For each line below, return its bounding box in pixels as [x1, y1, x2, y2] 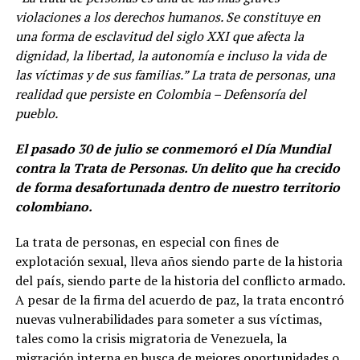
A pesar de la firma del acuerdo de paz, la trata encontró [14, 291, 344, 309]
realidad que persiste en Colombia [14, 85, 213, 104]
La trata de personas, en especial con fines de [14, 233, 279, 252]
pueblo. [14, 104, 58, 123]
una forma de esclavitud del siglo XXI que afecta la [14, 27, 304, 46]
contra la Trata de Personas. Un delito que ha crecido [14, 159, 340, 178]
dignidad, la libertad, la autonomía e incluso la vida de [14, 47, 326, 65]
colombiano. [14, 198, 92, 216]
